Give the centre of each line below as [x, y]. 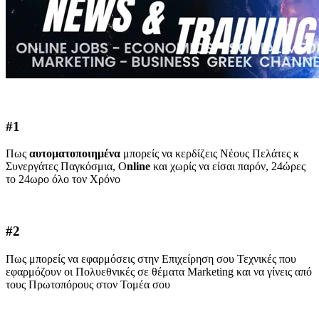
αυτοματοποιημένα [76, 154]
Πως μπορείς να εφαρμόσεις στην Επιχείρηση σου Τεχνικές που [151, 258]
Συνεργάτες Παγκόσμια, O [66, 167]
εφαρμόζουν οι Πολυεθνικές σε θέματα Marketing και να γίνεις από [159, 271]
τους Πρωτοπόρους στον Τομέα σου [88, 284]
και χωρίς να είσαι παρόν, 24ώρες [229, 167]
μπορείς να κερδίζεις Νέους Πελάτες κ [211, 154]
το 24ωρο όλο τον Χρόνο [63, 179]
